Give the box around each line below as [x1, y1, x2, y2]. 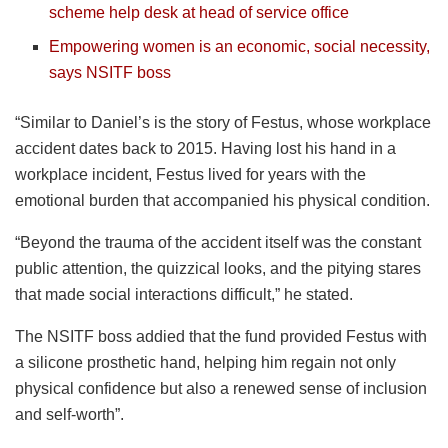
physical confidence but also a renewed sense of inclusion [15, 380, 427, 398]
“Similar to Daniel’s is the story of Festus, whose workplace [15, 114, 431, 132]
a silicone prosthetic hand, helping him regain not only [15, 354, 396, 372]
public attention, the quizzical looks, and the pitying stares [15, 260, 421, 278]
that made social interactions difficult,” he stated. [15, 286, 353, 304]
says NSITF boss [49, 64, 172, 82]
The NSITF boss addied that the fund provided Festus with [15, 328, 427, 346]
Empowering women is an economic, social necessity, [49, 38, 431, 56]
